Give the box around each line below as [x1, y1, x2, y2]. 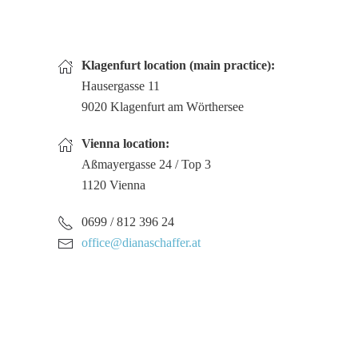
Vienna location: [82, 137, 169, 150]
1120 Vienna [82, 178, 145, 192]
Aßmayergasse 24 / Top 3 [82, 157, 211, 171]
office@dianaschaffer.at [82, 236, 201, 249]
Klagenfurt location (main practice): [82, 58, 275, 72]
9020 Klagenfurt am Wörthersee [82, 100, 244, 113]
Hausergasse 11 [82, 79, 160, 93]
